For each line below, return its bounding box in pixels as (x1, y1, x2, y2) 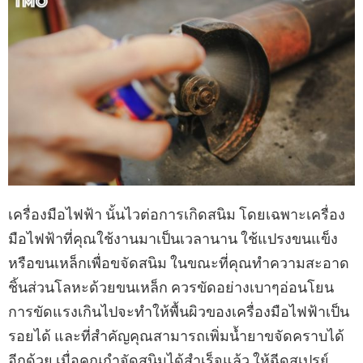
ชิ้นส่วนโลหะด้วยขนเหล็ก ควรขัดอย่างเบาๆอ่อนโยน (8, 279, 334, 297)
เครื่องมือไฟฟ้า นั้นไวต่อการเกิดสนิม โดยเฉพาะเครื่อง (8, 206, 345, 224)
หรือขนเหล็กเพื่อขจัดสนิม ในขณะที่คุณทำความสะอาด (8, 254, 349, 272)
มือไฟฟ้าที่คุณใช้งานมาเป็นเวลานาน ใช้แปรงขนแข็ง (8, 230, 338, 248)
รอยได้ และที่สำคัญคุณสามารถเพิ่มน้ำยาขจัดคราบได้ (8, 327, 344, 345)
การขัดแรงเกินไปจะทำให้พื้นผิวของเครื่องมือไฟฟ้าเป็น (8, 303, 349, 321)
